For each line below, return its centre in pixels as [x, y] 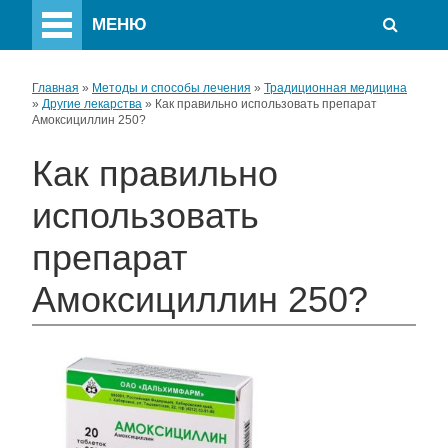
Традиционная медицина [335, 88]
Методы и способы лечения [171, 88]
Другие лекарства [92, 104]
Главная [55, 88]
